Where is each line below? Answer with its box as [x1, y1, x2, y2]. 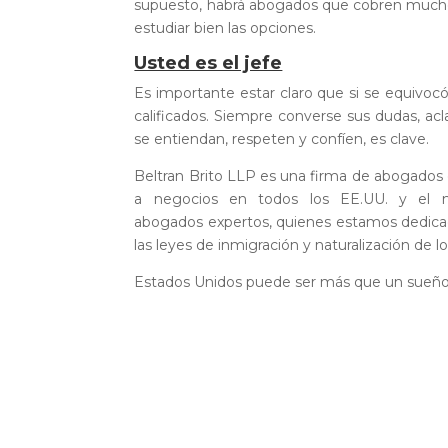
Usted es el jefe [134, 52, 283, 74]
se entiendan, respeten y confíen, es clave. [134, 130, 430, 148]
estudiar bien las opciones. [134, 19, 317, 37]
